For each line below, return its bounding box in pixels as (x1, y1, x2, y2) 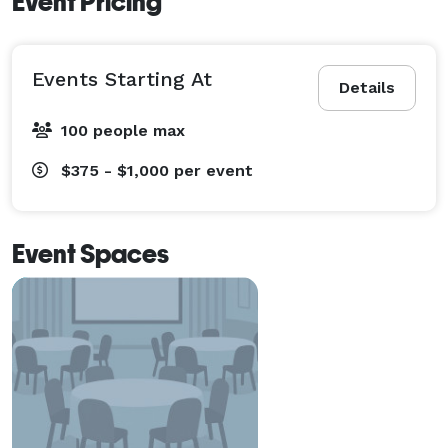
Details (339, 77, 395, 97)
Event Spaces (12, 238, 169, 269)
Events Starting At (32, 66, 212, 91)
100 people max (61, 120, 185, 140)
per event (174, 160, 253, 180)
